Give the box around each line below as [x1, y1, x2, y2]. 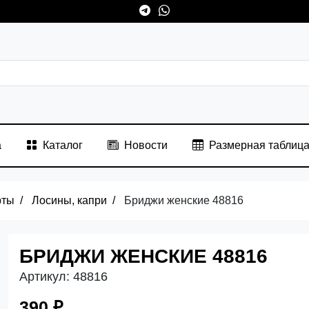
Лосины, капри [32, 194, 107, 206]
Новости [123, 139, 168, 151]
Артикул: [19, 269, 70, 283]
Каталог [42, 139, 83, 151]
